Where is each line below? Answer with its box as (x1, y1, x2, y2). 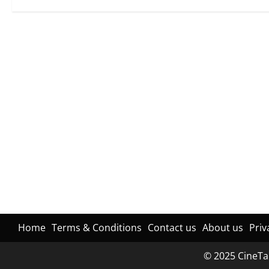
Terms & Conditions (52, 221, 142, 235)
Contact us (148, 221, 196, 235)
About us (202, 221, 243, 235)
